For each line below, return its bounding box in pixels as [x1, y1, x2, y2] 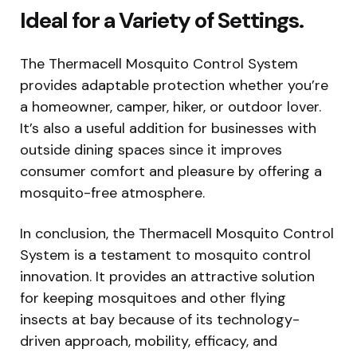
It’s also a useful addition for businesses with [20, 118, 316, 138]
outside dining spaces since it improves [20, 139, 282, 159]
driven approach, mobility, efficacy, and [20, 331, 277, 351]
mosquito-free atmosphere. [20, 182, 205, 202]
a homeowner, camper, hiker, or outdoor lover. [20, 96, 321, 116]
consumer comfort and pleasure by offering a [20, 161, 322, 181]
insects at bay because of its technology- [20, 309, 300, 329]
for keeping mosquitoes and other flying [20, 288, 286, 308]
